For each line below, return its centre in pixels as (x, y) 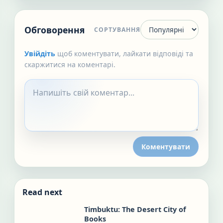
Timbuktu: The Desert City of (135, 209)
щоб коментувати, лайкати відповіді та (125, 54)
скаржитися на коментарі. (70, 64)
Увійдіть (40, 54)
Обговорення (55, 30)
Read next (42, 192)
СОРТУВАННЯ (117, 30)
